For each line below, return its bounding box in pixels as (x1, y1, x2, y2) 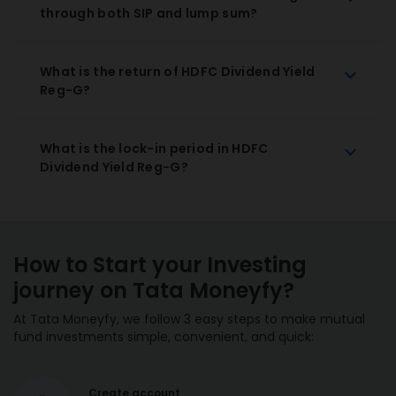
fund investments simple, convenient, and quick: (13, 328, 314, 346)
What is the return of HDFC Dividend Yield (40, 63, 316, 80)
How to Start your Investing (13, 250, 307, 279)
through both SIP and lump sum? (40, 4, 258, 22)
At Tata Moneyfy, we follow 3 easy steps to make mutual (13, 310, 365, 328)
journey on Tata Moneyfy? (13, 276, 294, 305)
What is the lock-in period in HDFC (40, 140, 269, 157)
